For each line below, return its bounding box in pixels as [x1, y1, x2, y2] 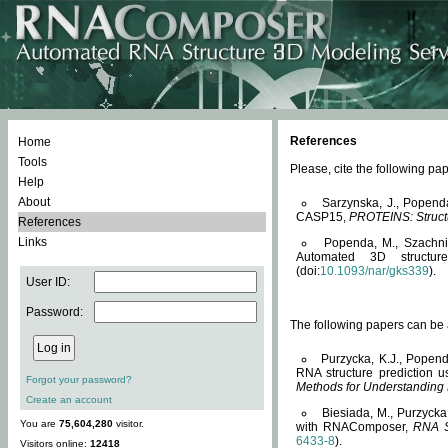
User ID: [26, 275, 70, 289]
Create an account [26, 394, 112, 405]
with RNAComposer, [296, 420, 414, 434]
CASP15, [296, 210, 349, 224]
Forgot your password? [26, 374, 132, 385]
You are [20, 418, 59, 429]
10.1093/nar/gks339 [320, 264, 429, 278]
